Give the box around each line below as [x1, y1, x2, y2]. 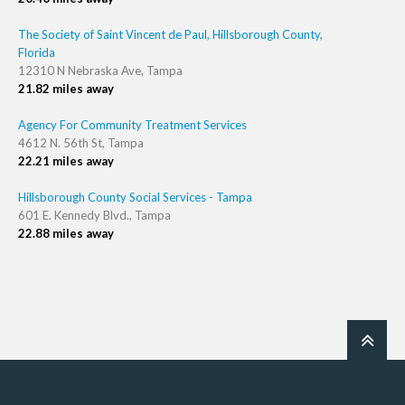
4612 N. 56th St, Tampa [18, 136, 144, 150]
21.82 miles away [18, 81, 114, 96]
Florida [18, 45, 55, 60]
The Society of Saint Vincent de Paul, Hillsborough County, [18, 27, 323, 42]
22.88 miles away [18, 226, 114, 240]
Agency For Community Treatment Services [18, 118, 247, 132]
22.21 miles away [18, 154, 114, 168]
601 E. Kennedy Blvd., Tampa [18, 208, 171, 222]
